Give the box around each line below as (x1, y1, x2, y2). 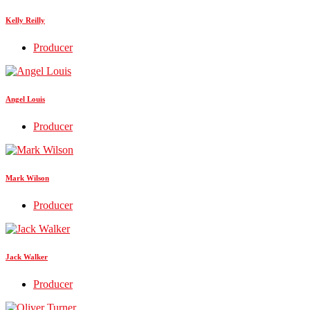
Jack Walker (6, 252, 48, 261)
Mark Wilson (6, 173, 49, 182)
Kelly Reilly (6, 15, 45, 24)
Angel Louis (6, 94, 45, 103)
